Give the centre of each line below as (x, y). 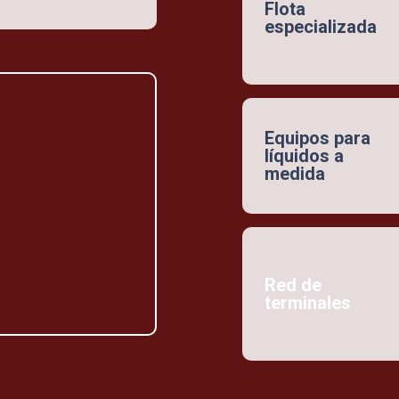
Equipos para (318, 138)
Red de (293, 285)
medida (295, 173)
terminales (308, 302)
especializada (321, 26)
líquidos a (304, 155)
